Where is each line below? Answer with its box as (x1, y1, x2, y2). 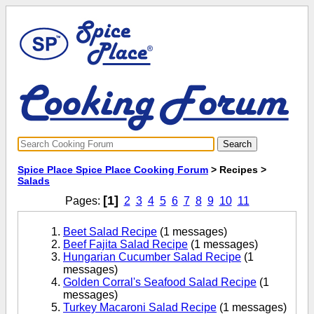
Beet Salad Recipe (63, 226, 157, 238)
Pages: (64, 195, 103, 207)
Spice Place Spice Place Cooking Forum (18, 164, 208, 175)
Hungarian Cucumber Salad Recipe (63, 251, 241, 263)
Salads (18, 175, 50, 186)
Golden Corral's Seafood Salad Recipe (63, 276, 257, 288)
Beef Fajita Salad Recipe (63, 238, 188, 250)
